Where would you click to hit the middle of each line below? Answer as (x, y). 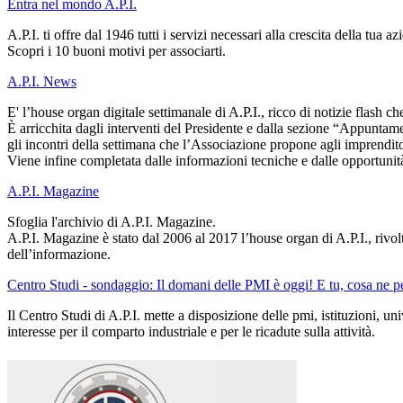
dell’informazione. (59, 255)
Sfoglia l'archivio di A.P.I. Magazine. (112, 222)
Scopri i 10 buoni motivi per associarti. (116, 51)
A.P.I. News (42, 82)
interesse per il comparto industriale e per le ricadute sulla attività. (191, 332)
